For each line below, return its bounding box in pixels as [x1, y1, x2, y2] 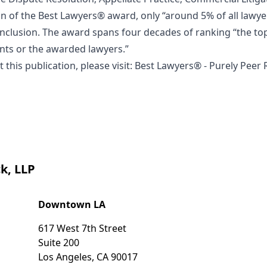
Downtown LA [38, 197, 105, 211]
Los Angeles [38, 250, 92, 263]
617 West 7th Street [38, 221, 126, 235]
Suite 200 [38, 235, 79, 249]
